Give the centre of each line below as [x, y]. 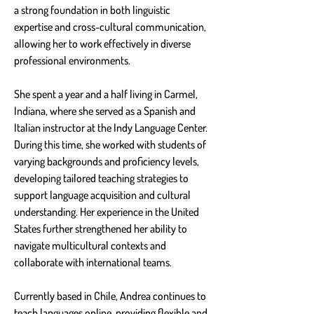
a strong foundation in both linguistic [93, 9]
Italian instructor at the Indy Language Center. [112, 127]
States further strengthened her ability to [102, 228]
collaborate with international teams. [93, 262]
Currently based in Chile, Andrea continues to [111, 295]
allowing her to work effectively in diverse [103, 43]
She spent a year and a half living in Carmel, [107, 94]
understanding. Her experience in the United [108, 211]
